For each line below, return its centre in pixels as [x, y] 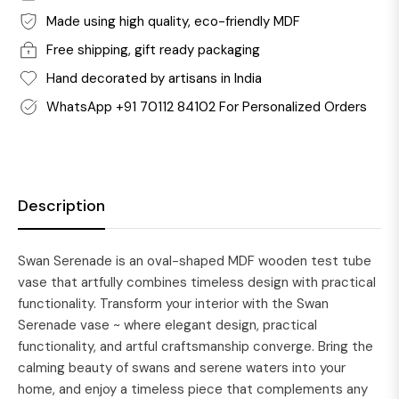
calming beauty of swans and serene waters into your [182, 368]
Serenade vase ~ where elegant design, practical [167, 325]
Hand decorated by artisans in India [154, 78]
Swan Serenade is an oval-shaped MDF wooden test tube [195, 261]
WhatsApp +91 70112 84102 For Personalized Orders [207, 107]
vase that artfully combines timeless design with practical [197, 282]
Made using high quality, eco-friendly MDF [173, 21]
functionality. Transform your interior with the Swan [173, 304]
